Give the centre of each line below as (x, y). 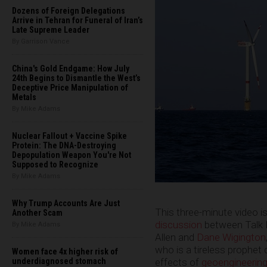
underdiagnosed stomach (59, 261)
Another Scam (37, 213)
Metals (24, 97)
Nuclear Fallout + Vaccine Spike (69, 136)
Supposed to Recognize (55, 164)
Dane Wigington (231, 237)
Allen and (176, 237)
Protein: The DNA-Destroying (64, 145)
